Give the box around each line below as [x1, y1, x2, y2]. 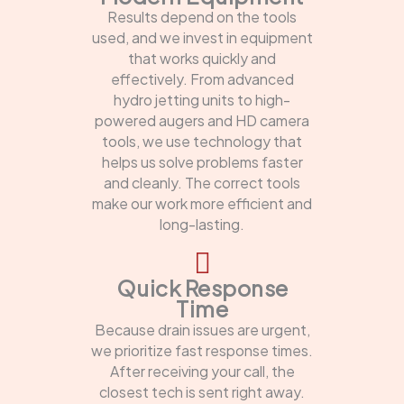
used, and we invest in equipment [91, 28, 313, 48]
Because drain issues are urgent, [94, 320, 310, 340]
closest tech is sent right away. [99, 382, 305, 402]
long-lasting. [160, 215, 244, 234]
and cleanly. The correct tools [104, 173, 300, 193]
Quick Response [115, 274, 289, 302]
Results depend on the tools [107, 7, 297, 27]
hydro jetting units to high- [114, 90, 290, 110]
